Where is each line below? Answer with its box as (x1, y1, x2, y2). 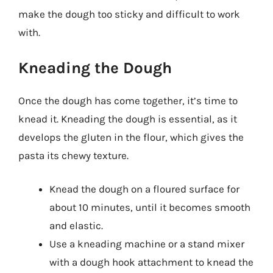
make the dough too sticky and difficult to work (18, 8, 240, 20)
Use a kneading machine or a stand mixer (49, 238, 244, 250)
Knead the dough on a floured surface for (49, 183, 239, 195)
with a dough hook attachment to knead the (49, 256, 253, 268)
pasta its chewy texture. (18, 149, 129, 161)
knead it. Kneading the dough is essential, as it (18, 112, 237, 125)
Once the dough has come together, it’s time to (18, 94, 238, 107)
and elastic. (49, 219, 103, 232)
